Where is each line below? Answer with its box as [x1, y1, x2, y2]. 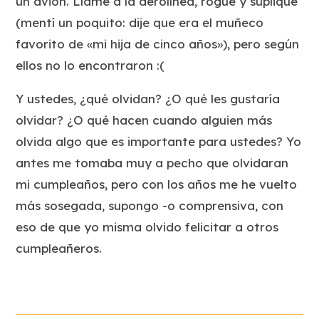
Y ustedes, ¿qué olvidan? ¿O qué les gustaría [16, 91, 281, 107]
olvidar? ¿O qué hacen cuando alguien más [16, 113, 273, 128]
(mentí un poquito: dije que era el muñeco [16, 15, 264, 31]
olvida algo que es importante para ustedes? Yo [16, 134, 302, 150]
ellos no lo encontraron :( [16, 58, 165, 73]
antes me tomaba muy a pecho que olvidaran [16, 155, 289, 171]
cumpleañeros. [16, 241, 103, 256]
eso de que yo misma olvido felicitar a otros [16, 219, 279, 235]
